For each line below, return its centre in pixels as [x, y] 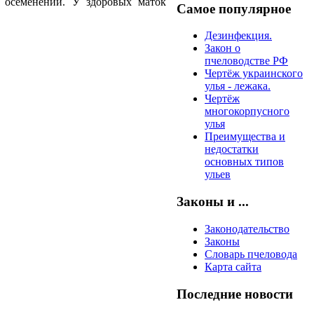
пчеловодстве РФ [246, 61]
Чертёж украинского [254, 74]
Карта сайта [233, 266]
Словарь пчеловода [251, 254]
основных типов [244, 162]
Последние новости [235, 294]
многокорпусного [247, 111]
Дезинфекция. [238, 36]
